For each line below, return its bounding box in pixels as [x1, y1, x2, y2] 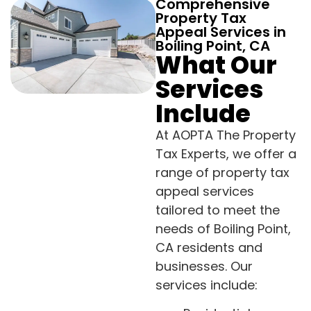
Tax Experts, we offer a [155, 145, 296, 163]
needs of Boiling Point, [155, 220, 291, 238]
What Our [155, 48, 277, 83]
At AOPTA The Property [155, 126, 296, 144]
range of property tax [155, 164, 289, 182]
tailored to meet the [155, 201, 280, 219]
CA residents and [155, 239, 262, 257]
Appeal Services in [155, 22, 286, 42]
